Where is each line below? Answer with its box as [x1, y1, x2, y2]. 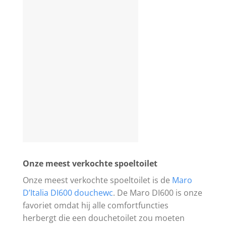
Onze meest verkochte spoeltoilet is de [23, 175, 172, 186]
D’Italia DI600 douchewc [23, 187, 113, 199]
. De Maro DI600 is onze [113, 187, 202, 199]
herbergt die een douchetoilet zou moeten [23, 212, 185, 224]
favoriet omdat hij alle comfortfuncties [23, 200, 168, 211]
